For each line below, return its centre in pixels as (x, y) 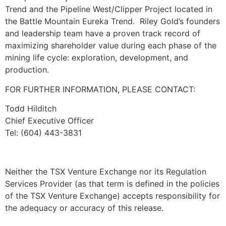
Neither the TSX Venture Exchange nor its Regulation (106, 171)
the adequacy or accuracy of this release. (84, 208)
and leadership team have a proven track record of (103, 34)
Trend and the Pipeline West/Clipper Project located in (109, 9)
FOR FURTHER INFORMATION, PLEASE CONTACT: (100, 89)
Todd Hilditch (31, 109)
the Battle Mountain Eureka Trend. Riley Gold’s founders (112, 21)
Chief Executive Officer (49, 121)
